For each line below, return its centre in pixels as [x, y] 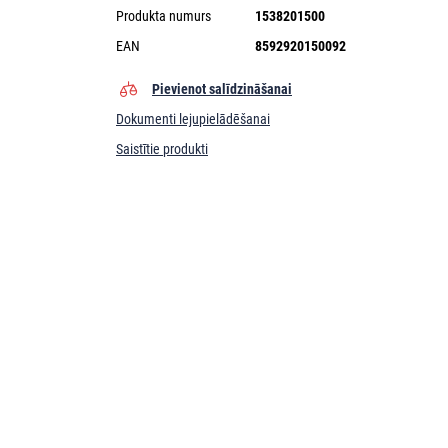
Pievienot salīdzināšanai [222, 88]
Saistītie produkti [162, 148]
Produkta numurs [163, 15]
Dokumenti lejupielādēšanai [193, 118]
